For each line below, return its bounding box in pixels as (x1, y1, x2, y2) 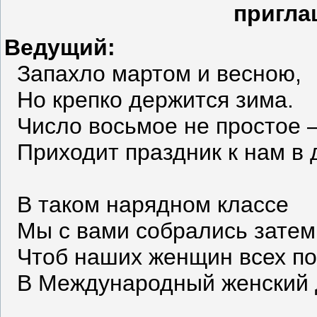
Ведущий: (4, 34, 115, 60)
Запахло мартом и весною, (4, 60, 301, 86)
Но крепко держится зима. (4, 86, 294, 113)
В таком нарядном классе (4, 191, 289, 217)
